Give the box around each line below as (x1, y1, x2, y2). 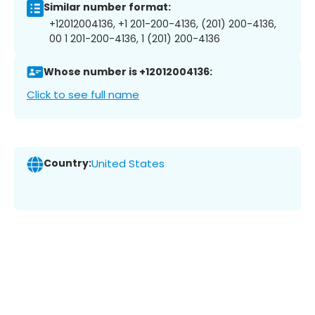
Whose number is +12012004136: (44, 65, 212, 79)
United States (91, 156, 165, 172)
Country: (44, 156, 91, 171)
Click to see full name (27, 86, 139, 102)
